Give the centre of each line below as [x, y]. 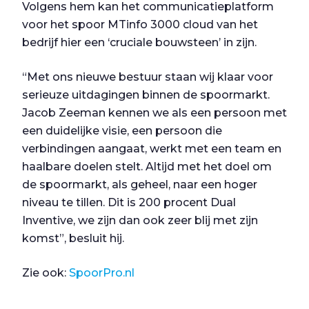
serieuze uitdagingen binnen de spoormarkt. [146, 95]
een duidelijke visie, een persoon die [122, 131]
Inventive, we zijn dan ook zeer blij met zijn [140, 221]
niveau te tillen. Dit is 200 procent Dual [129, 203]
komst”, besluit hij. [73, 239]
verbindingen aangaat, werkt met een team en [152, 149]
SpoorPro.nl [102, 273]
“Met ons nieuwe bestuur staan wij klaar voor [148, 77]
